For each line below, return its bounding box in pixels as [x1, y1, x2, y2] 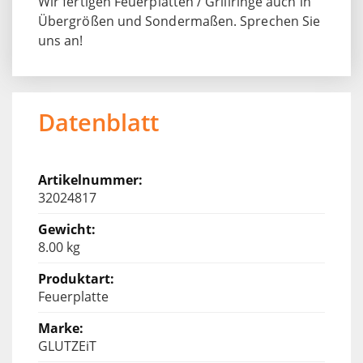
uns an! [38, 31, 83, 49]
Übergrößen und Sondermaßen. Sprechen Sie [38, 11, 321, 30]
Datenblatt [38, 105, 159, 138]
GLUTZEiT [38, 336, 96, 355]
